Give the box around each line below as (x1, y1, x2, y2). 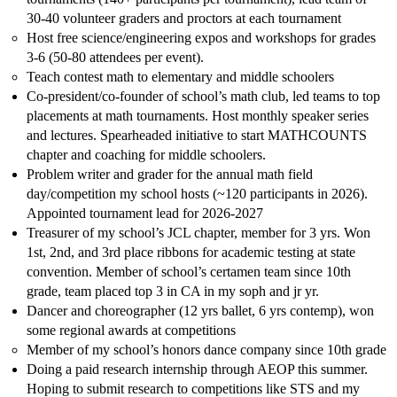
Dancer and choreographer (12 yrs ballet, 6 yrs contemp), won (27, 303, 374, 319)
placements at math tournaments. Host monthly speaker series (27, 108, 369, 124)
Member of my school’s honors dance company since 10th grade (27, 342, 386, 358)
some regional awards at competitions (27, 323, 236, 339)
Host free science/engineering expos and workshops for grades (27, 30, 376, 46)
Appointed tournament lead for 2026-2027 (27, 206, 263, 222)
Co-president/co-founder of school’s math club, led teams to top (27, 89, 380, 105)
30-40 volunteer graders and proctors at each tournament (27, 11, 341, 27)
